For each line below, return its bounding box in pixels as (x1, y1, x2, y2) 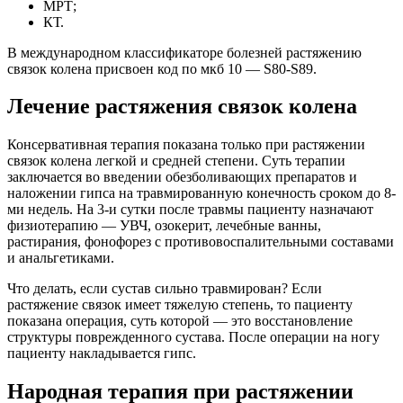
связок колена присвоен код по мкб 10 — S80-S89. (7, 60, 317, 76)
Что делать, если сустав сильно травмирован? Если (7, 281, 322, 297)
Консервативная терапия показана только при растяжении (7, 137, 365, 153)
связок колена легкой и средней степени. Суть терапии (7, 153, 345, 169)
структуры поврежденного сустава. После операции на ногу (7, 329, 380, 345)
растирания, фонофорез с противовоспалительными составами (7, 234, 394, 250)
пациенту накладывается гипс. (7, 345, 196, 362)
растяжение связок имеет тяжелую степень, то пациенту (7, 297, 353, 313)
